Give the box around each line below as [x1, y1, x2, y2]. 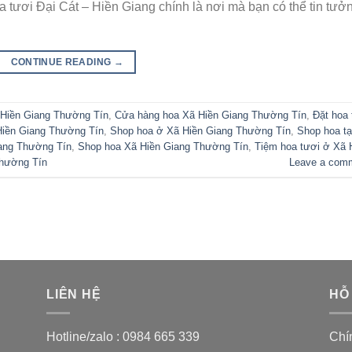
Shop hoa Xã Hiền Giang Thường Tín [78, 141, 248, 153]
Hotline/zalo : [46, 330, 123, 344]
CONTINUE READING [10, 56, 114, 68]
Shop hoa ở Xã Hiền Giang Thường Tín [110, 125, 291, 137]
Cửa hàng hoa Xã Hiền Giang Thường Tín [115, 109, 306, 122]
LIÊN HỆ [46, 287, 101, 301]
